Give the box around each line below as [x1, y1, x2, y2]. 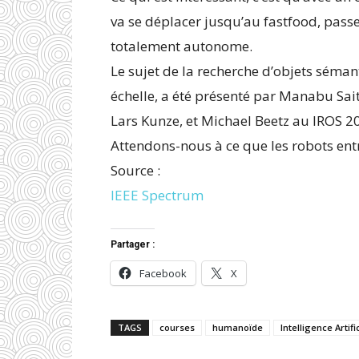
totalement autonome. [111, 36, 252, 55]
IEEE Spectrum [111, 185, 204, 204]
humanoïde [212, 321, 263, 333]
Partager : [111, 238, 155, 250]
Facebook [139, 265, 187, 280]
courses [159, 321, 195, 333]
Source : [111, 160, 160, 179]
